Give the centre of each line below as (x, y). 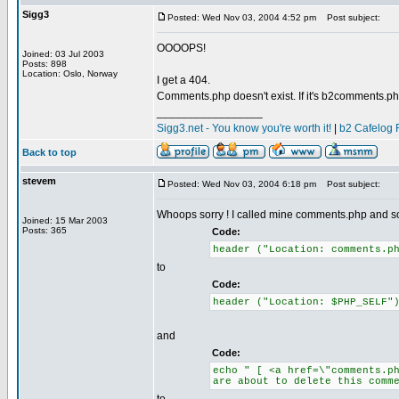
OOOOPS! (181, 48)
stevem (39, 181)
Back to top (49, 152)
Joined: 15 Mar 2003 (65, 220)
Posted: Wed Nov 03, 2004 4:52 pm (242, 17)
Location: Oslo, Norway (70, 73)
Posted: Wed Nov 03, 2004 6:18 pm (242, 184)
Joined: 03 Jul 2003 (63, 54)
